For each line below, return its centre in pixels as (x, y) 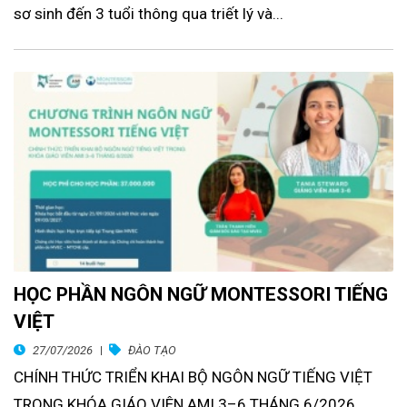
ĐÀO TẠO (152, 351)
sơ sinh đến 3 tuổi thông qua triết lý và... (149, 14)
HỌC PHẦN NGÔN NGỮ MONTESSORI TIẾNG (201, 295)
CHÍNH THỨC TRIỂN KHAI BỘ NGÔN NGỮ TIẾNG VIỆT (193, 377)
